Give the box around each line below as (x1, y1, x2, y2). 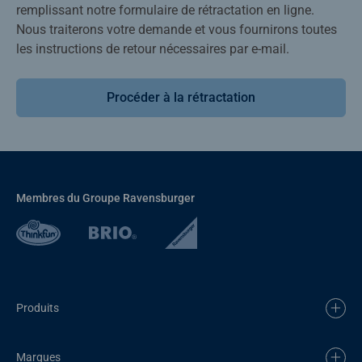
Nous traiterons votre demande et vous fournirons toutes (16, 21, 337, 37)
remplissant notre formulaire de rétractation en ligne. (16, 2, 314, 18)
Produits (16, 301, 59, 314)
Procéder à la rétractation (107, 89, 255, 105)
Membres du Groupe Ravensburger (16, 191, 195, 204)
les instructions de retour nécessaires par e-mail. (16, 40, 289, 57)
